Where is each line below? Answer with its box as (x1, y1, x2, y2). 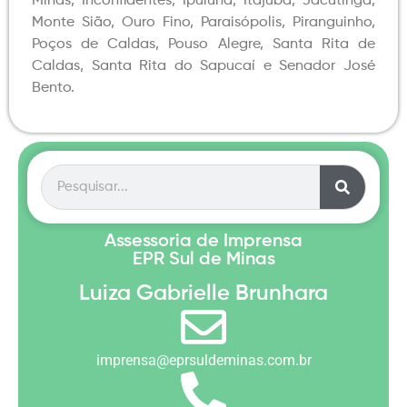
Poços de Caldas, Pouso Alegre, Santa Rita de (32, 37, 375, 53)
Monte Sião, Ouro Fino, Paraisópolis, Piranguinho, (32, 15, 375, 31)
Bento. (32, 81, 74, 96)
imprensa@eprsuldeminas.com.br (95, 352, 312, 370)
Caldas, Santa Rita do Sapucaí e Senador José (32, 59, 375, 74)
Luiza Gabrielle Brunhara (79, 283, 328, 305)
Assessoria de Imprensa (104, 233, 303, 252)
